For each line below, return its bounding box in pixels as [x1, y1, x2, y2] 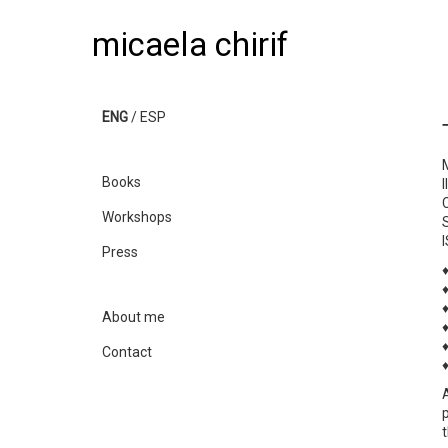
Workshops [102, 209, 172, 225]
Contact [102, 344, 152, 360]
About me [102, 309, 165, 325]
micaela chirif [92, 25, 288, 64]
